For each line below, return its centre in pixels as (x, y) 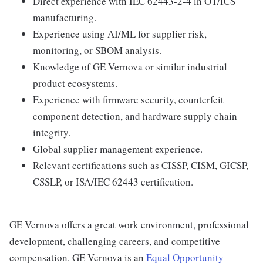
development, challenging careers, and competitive (115, 241)
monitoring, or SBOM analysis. (97, 50)
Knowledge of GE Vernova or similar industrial (130, 67)
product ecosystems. (75, 83)
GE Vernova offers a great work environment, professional (129, 225)
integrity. (52, 133)
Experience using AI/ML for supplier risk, (120, 34)
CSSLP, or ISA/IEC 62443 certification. (113, 182)
